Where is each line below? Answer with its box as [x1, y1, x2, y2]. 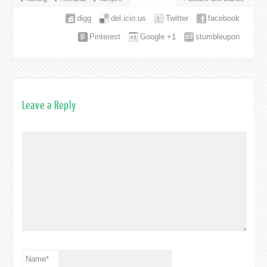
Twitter [166, 13, 189, 23]
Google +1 [140, 32, 176, 41]
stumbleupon [195, 32, 240, 41]
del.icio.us [111, 13, 147, 23]
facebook [208, 13, 240, 23]
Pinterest [89, 32, 121, 41]
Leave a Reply [22, 99, 77, 112]
